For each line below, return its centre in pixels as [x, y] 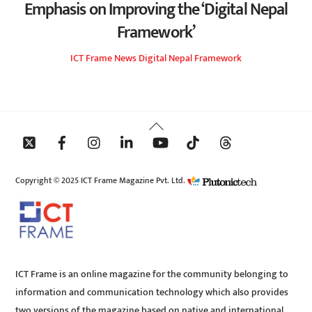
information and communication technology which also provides [152, 293]
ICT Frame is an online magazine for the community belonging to [152, 275]
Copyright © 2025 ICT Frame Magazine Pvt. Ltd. [102, 180]
